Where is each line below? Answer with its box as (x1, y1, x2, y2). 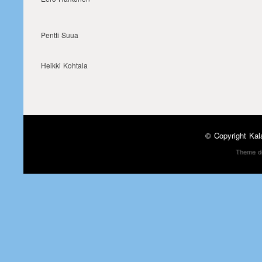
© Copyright (205, 130, 249, 141)
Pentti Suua (41, 30, 78, 40)
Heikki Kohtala (41, 60, 88, 70)
